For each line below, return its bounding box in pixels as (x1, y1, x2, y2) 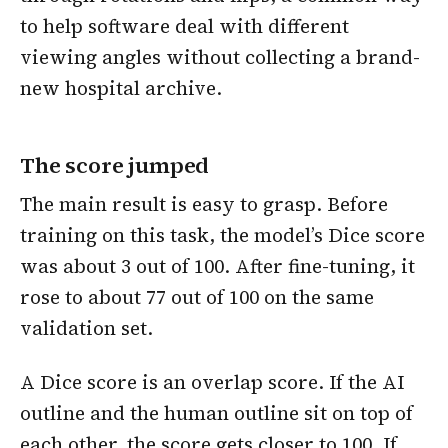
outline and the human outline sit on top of (20, 399, 413, 426)
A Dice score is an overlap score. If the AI (20, 368, 404, 395)
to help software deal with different (20, 12, 349, 39)
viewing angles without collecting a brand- (20, 43, 420, 70)
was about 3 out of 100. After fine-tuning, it (20, 253, 415, 280)
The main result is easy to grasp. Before (20, 191, 388, 218)
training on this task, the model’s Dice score (20, 222, 425, 249)
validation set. (20, 315, 153, 342)
